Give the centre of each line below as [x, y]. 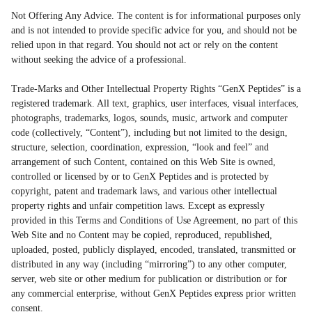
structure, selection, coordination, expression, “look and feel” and [140, 148]
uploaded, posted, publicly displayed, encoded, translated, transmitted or [154, 250]
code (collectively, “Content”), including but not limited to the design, [149, 133]
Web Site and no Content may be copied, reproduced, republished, [142, 235]
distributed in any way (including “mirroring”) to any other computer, [149, 265]
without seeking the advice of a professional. [99, 60]
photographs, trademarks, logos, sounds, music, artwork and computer [149, 118]
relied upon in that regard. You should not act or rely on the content [145, 45]
